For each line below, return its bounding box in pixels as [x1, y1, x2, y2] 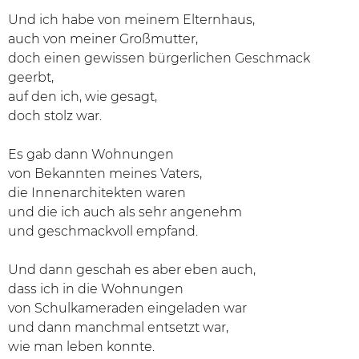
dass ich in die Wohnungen [8, 281, 184, 297]
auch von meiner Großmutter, [8, 31, 198, 47]
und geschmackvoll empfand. [8, 224, 198, 240]
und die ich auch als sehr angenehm [8, 204, 242, 220]
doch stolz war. [8, 108, 102, 124]
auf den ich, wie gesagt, [8, 89, 157, 105]
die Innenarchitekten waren [8, 185, 186, 201]
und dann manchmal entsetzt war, [8, 320, 228, 336]
